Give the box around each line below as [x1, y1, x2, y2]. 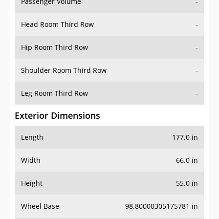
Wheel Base [21, 201, 59, 211]
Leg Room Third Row [21, 88, 88, 98]
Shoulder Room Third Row [21, 66, 107, 75]
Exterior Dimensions [15, 109, 100, 122]
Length [21, 132, 44, 142]
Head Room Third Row [21, 20, 94, 29]
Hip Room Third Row [21, 43, 88, 52]
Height [21, 178, 43, 188]
